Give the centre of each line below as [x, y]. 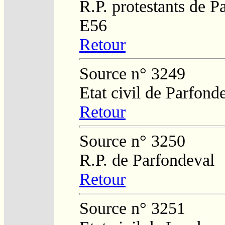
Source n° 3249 [132, 73]
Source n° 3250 [132, 141]
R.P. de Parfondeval [147, 160]
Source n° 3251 [132, 208]
